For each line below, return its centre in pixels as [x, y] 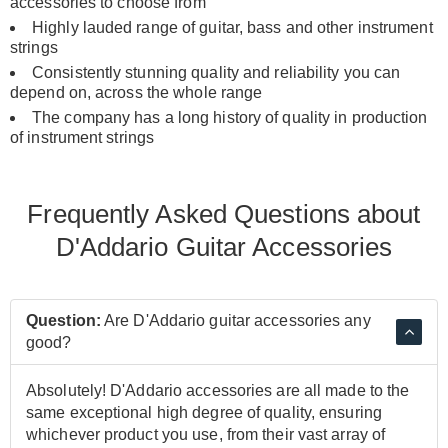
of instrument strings [82, 137]
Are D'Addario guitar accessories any [235, 320]
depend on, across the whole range [136, 92]
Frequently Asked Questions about [224, 213]
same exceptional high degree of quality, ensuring [204, 412]
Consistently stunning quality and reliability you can [216, 72]
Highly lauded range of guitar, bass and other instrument [232, 27]
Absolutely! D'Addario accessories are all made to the [218, 390]
